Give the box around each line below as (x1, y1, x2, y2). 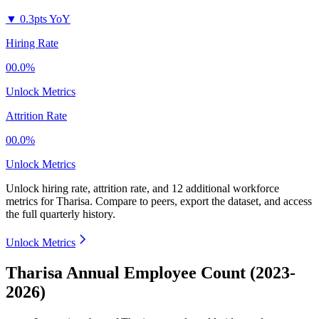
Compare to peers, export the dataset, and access (95, 195, 312, 208)
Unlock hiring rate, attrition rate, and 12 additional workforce (6, 182, 279, 195)
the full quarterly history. (6, 208, 115, 221)
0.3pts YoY (20, 13, 70, 26)
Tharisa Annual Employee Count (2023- (6, 263, 296, 283)
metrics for (6, 195, 56, 208)
